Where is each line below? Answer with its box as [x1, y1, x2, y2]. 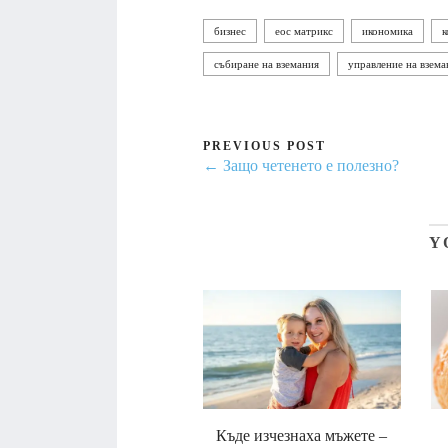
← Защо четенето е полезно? [203, 156, 399, 174]
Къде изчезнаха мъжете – [216, 426, 388, 444]
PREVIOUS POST [203, 138, 326, 153]
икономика [362, 24, 413, 37]
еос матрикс [275, 24, 333, 37]
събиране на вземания [214, 57, 319, 70]
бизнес [214, 24, 246, 37]
